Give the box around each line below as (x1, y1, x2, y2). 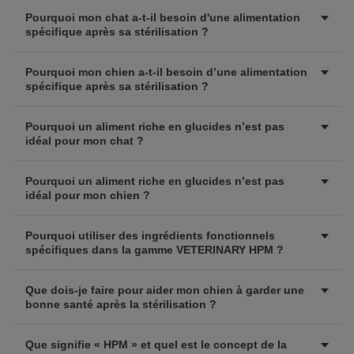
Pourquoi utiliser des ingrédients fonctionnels (25, 229, 275, 242)
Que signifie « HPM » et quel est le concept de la (25, 338, 287, 351)
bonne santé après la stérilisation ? (25, 298, 217, 311)
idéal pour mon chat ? (25, 134, 144, 147)
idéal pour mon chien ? (25, 189, 150, 201)
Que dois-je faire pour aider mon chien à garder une (25, 284, 304, 296)
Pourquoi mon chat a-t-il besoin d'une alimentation (25, 11, 300, 24)
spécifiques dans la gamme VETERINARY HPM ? (25, 243, 284, 256)
